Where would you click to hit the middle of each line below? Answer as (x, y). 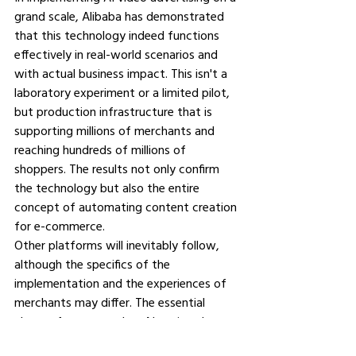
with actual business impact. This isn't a (122, 73)
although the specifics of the (94, 264)
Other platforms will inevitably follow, (118, 245)
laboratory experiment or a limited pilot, (124, 92)
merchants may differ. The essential (111, 302)
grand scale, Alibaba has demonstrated (121, 16)
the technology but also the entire (108, 188)
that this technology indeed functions (118, 35)
